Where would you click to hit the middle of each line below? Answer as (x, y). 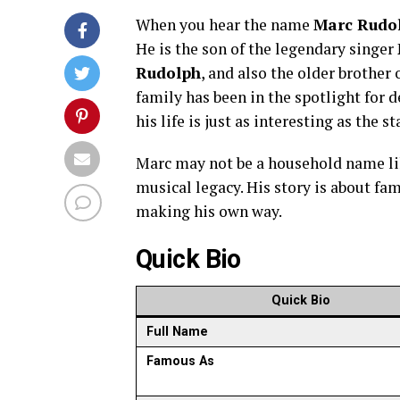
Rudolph (168, 73)
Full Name (178, 332)
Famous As (181, 361)
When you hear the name (225, 25)
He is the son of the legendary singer (267, 49)
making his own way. (209, 211)
